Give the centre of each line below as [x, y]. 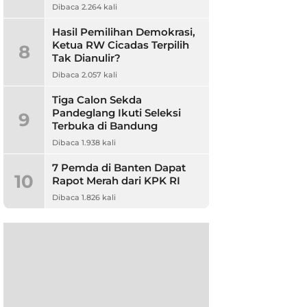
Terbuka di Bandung [105, 126]
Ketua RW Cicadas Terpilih [121, 45]
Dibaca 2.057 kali [85, 75]
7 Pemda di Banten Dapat [119, 168]
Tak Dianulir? [86, 58]
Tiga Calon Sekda [97, 100]
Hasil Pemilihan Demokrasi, [124, 32]
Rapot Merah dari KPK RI [116, 181]
